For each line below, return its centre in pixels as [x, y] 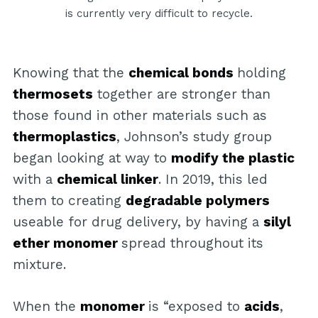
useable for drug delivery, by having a [138, 222]
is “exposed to [196, 306]
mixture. [39, 265]
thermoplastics [64, 137]
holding [261, 73]
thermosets [53, 94]
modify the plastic [232, 158]
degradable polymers [197, 201]
